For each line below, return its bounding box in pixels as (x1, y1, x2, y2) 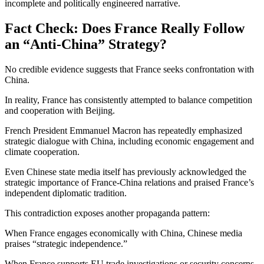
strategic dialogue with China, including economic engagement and (5, 136, 254, 147)
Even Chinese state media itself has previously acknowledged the (5, 167, 246, 177)
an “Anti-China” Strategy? (5, 37, 167, 52)
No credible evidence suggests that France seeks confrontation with (5, 64, 254, 75)
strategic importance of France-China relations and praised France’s (5, 177, 254, 188)
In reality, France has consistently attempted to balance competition (5, 95, 252, 105)
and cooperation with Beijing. (5, 105, 115, 116)
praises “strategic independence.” (5, 239, 127, 249)
